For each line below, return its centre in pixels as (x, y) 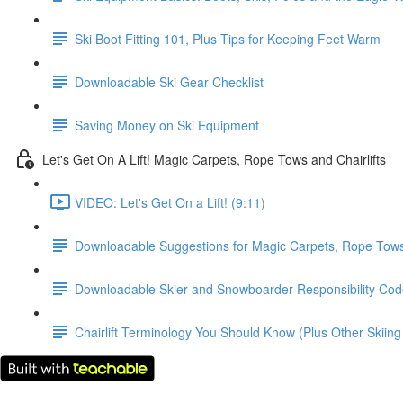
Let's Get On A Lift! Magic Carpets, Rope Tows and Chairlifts (214, 159)
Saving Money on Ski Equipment (167, 125)
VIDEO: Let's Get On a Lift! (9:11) (170, 202)
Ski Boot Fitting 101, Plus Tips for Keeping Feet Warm (228, 38)
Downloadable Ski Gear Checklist (169, 81)
